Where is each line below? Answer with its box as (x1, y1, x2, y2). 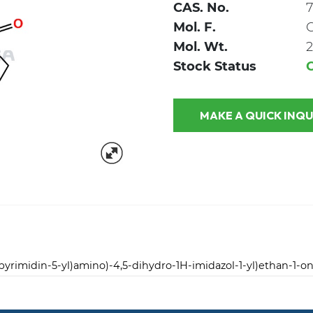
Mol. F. (173, 19, 216, 35)
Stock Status (173, 58, 256, 74)
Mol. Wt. (173, 38, 228, 54)
